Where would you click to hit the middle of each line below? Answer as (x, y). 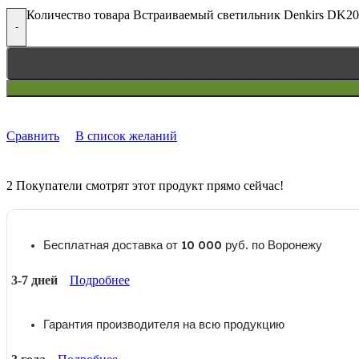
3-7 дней (34, 280)
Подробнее (100, 280)
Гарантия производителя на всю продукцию (164, 324)
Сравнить (33, 135)
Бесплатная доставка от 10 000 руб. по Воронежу (183, 244)
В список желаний (126, 135)
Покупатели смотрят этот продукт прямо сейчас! (150, 185)
